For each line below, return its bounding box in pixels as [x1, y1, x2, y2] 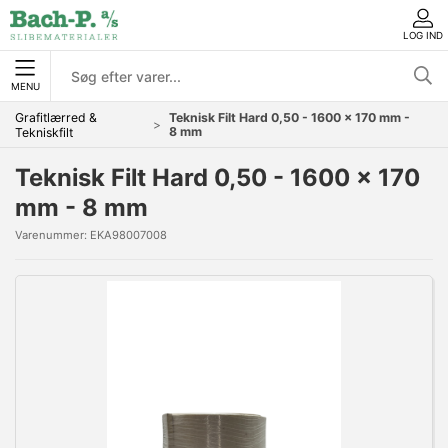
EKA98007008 [90, 228, 167, 242]
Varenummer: [15, 228, 90, 242]
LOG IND [403, 29, 443, 41]
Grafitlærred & [15, 109, 97, 125]
